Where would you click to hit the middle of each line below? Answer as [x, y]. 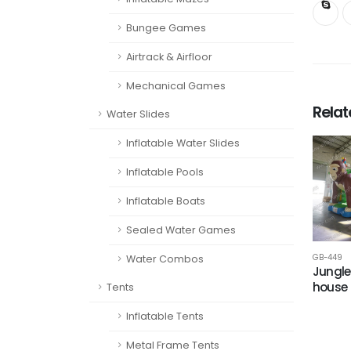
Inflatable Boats [166, 201]
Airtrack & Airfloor [169, 57]
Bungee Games [166, 28]
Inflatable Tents [165, 316]
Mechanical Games [176, 86]
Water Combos [165, 259]
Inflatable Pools [165, 172]
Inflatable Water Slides [183, 143]
